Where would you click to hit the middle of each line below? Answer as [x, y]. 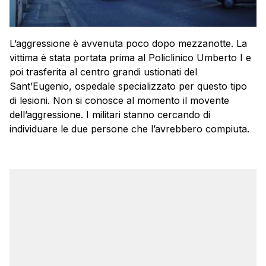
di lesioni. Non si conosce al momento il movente [119, 100]
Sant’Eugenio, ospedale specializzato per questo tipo [128, 86]
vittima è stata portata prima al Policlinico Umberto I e [130, 57]
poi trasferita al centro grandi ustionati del [103, 72]
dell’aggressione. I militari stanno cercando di [110, 114]
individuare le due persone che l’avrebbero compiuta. [129, 129]
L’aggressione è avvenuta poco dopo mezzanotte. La [128, 43]
